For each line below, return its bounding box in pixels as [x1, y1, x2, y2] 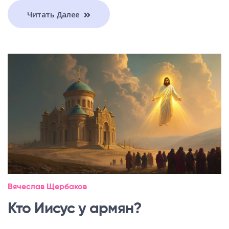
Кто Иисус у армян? [8, 201, 142, 217]
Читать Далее [27, 9, 82, 19]
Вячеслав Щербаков [8, 183, 87, 192]
